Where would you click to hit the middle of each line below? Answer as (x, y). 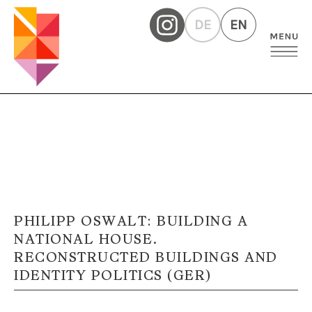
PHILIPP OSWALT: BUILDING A (131, 221)
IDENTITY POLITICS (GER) (113, 276)
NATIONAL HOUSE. (86, 240)
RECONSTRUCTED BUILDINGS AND (146, 258)
